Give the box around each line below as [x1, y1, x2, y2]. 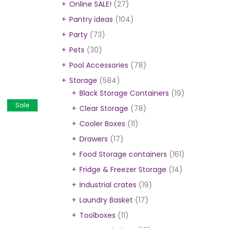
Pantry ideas [69, 14, 113, 24]
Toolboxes [79, 210, 116, 220]
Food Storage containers [79, 149, 167, 159]
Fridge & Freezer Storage [79, 164, 166, 175]
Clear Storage [79, 103, 128, 113]
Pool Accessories [69, 60, 128, 70]
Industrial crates [79, 180, 136, 190]
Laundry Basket [79, 195, 133, 205]
